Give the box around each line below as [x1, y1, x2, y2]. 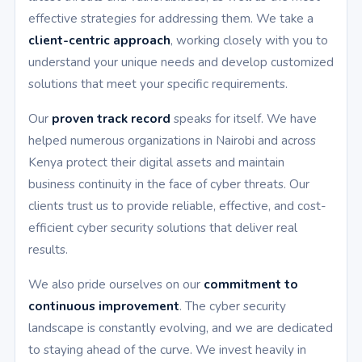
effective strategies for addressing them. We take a [28, 10, 314, 27]
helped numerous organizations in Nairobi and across [28, 132, 316, 149]
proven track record [52, 110, 170, 128]
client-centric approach [28, 32, 170, 49]
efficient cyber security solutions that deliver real [28, 219, 297, 237]
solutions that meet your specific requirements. [28, 75, 288, 93]
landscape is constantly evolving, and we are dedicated [28, 319, 333, 337]
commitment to [204, 276, 298, 293]
